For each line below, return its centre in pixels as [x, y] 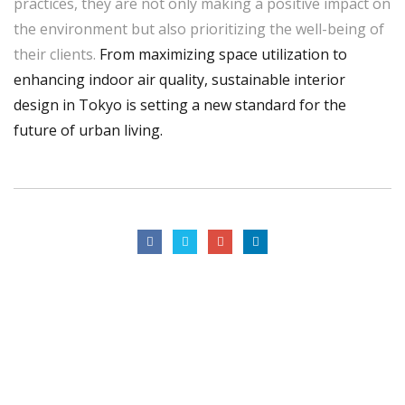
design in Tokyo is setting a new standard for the [180, 105]
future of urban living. [88, 130]
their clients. [57, 54]
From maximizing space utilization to [223, 54]
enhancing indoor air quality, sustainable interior [179, 80]
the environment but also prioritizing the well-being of [199, 29]
